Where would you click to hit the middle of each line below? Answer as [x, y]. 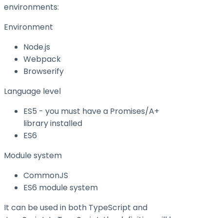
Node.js [37, 47]
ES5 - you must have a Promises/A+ [91, 111]
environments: [31, 7]
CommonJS [46, 176]
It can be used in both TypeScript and [76, 208]
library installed [53, 124]
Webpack [42, 59]
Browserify [44, 72]
